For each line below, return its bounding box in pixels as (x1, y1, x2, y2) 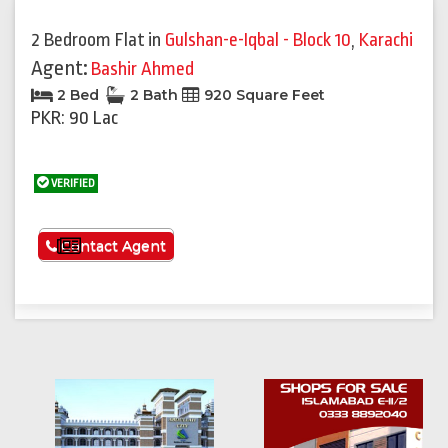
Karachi (359, 29, 413, 52)
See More (80, 237, 162, 257)
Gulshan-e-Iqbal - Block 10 (165, 29, 351, 52)
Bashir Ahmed (91, 58, 194, 81)
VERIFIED (49, 177, 95, 191)
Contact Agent (57, 237, 167, 256)
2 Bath (126, 86, 182, 105)
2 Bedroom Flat (31, 29, 145, 52)
